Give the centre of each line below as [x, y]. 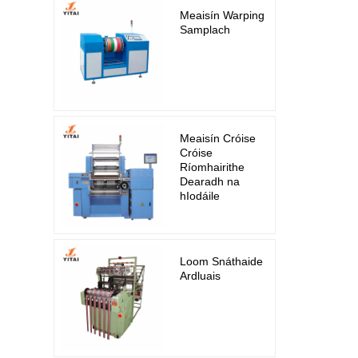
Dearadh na [210, 182]
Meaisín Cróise [218, 139]
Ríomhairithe [213, 167]
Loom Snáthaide [222, 262]
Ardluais [201, 276]
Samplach [205, 30]
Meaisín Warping [223, 15]
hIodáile [200, 196]
